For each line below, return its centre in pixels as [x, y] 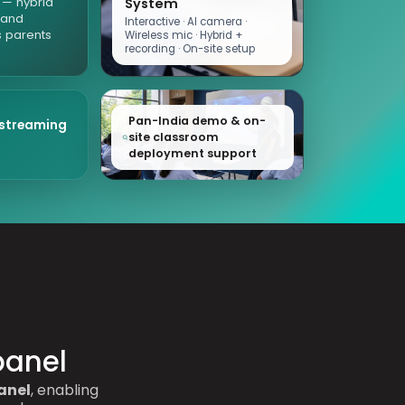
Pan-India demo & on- [197, 120]
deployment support [192, 153]
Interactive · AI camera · [185, 21]
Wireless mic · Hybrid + [183, 35]
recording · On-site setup [189, 48]
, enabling [65, 390]
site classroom [173, 137]
